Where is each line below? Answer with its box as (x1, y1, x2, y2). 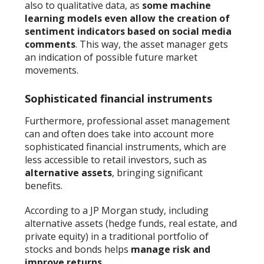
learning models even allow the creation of (25, 12, 230, 25)
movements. (25, 64, 79, 77)
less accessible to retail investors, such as (25, 153, 207, 167)
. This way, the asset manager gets (75, 38, 229, 51)
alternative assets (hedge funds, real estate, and (25, 217, 237, 230)
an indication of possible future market (25, 51, 198, 64)
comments (25, 38, 76, 51)
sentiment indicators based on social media (25, 25, 232, 38)
